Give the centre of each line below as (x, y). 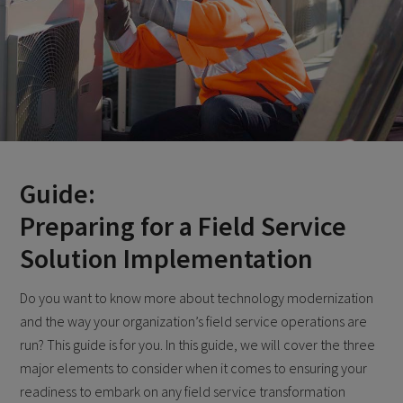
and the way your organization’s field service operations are (194, 321)
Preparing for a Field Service (184, 225)
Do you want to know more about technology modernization (197, 297)
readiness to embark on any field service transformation (183, 391)
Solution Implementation (167, 258)
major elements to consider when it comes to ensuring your (194, 367)
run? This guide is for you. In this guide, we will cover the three (198, 344)
